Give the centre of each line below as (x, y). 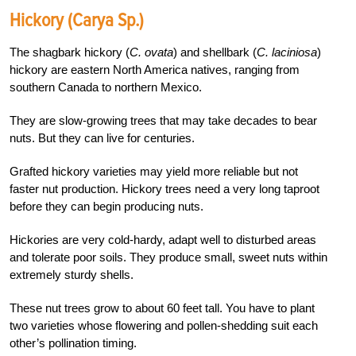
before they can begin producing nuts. (106, 206)
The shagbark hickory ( (70, 52)
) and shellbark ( (215, 52)
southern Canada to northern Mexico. (106, 87)
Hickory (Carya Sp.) (77, 20)
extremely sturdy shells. (72, 274)
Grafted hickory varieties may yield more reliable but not (154, 171)
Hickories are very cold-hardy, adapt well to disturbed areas (163, 239)
